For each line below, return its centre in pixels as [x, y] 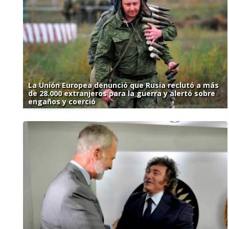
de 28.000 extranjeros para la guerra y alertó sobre [122, 94]
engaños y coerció [62, 102]
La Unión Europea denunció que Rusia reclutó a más [123, 85]
